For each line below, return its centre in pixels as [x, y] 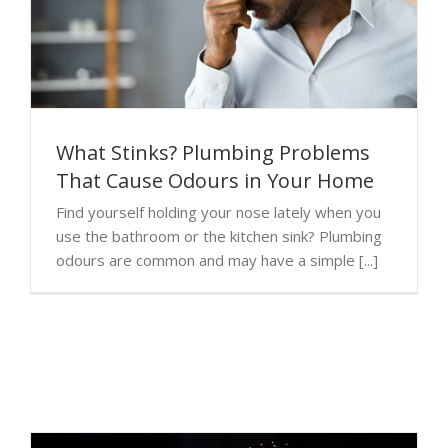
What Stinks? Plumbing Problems [213, 152]
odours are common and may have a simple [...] [217, 259]
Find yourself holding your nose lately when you [218, 211]
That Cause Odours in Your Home [215, 180]
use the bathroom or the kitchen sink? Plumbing [219, 235]
